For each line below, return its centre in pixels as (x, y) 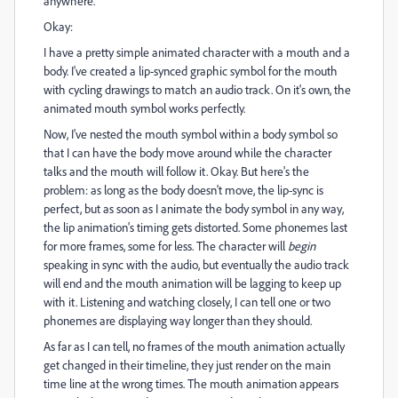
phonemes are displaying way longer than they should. (178, 320)
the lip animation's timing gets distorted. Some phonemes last (195, 227)
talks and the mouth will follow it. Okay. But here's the (176, 171)
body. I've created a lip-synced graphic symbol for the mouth (191, 71)
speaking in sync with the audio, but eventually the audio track (196, 264)
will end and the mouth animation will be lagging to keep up (192, 283)
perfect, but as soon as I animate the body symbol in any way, (194, 208)
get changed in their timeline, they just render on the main (187, 365)
